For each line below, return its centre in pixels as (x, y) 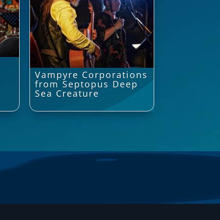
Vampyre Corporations (91, 74)
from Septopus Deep (86, 84)
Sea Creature (67, 93)
